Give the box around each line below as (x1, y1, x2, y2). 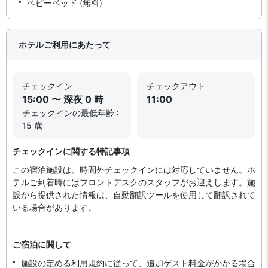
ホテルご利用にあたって (19, 39, 111, 50)
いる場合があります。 (13, 202, 96, 212)
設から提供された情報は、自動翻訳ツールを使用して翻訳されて (13, 189, 255, 200)
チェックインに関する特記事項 (13, 145, 130, 156)
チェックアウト (147, 80, 205, 91)
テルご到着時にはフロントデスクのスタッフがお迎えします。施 (13, 176, 255, 187)
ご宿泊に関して (13, 239, 71, 249)
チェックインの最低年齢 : (22, 107, 119, 118)
